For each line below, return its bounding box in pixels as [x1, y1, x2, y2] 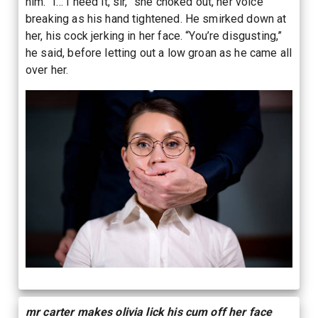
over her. [26, 62, 69, 77]
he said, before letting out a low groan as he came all [26, 45, 292, 60]
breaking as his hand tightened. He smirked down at [26, 11, 287, 26]
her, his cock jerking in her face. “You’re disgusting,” [26, 28, 283, 43]
